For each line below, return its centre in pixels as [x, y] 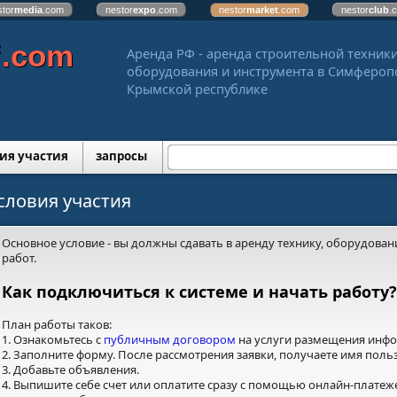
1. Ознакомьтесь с [53, 339]
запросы [121, 156]
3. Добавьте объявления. [70, 370]
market [262, 10]
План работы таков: [57, 324]
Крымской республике [197, 89]
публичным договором [170, 339]
